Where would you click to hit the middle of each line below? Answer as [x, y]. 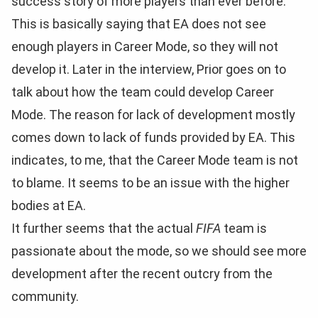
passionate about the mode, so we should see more [159, 251]
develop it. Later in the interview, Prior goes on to [149, 69]
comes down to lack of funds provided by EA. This [153, 137]
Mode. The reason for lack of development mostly [153, 115]
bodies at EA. [49, 205]
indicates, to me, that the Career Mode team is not [155, 160]
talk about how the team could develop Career [143, 92]
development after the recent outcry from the [142, 274]
